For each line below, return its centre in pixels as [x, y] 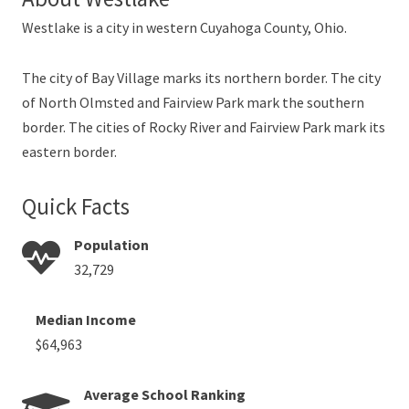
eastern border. [69, 151]
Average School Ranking [165, 394]
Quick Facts [76, 206]
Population [111, 244]
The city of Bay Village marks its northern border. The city [201, 77]
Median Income [86, 319]
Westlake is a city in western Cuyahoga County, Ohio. [184, 27]
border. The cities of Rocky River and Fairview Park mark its [204, 126]
